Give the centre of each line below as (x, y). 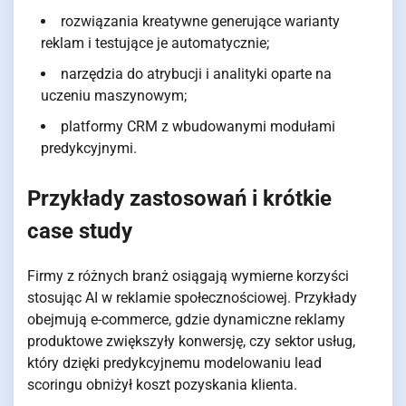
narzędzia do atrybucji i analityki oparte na (196, 74)
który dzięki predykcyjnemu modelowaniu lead (174, 363)
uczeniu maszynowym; (114, 96)
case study (80, 232)
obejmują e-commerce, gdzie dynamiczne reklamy (186, 320)
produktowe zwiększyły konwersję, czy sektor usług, (191, 342)
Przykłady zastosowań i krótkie (179, 199)
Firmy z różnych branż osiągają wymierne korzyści (188, 276)
